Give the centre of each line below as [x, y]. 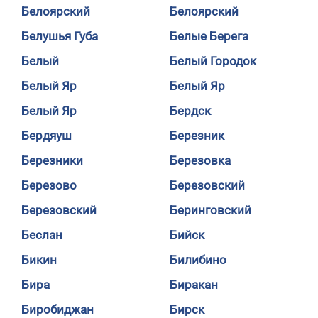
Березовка [200, 160]
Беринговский [210, 210]
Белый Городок [213, 61]
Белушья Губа [60, 36]
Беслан [42, 235]
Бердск [190, 111]
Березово [49, 185]
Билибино [198, 260]
